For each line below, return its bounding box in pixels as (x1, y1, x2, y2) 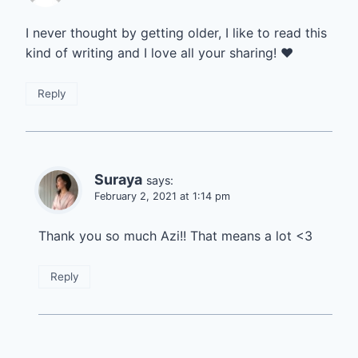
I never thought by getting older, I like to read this (26, 25, 327, 42)
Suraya (94, 170, 142, 188)
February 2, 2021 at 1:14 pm (94, 189, 230, 202)
